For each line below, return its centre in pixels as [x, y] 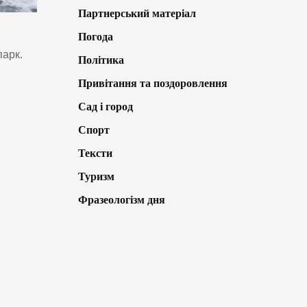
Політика [101, 60]
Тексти [95, 153]
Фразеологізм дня [121, 200]
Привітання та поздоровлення [152, 84]
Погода [95, 37]
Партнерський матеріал [137, 14]
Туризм [96, 177]
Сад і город [105, 107]
